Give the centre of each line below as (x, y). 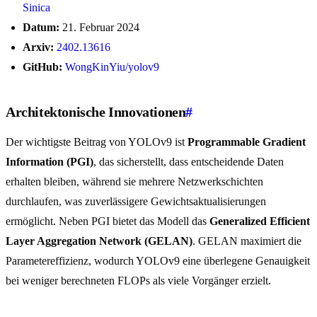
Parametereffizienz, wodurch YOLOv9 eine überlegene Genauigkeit (158, 261)
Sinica (36, 8)
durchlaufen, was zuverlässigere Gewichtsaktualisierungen (136, 202)
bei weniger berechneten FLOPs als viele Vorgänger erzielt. (138, 281)
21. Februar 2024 (99, 28)
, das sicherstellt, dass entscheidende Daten (189, 162)
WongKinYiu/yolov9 (112, 67)
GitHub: (42, 67)
